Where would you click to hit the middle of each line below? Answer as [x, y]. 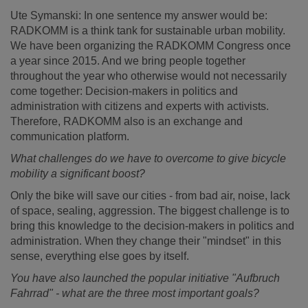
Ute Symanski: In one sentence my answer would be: [139, 15]
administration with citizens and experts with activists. [140, 106]
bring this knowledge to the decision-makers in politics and [152, 226]
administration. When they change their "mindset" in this [146, 241]
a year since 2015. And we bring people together [128, 61]
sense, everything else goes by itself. [100, 256]
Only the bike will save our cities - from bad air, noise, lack [150, 196]
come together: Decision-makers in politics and [124, 91]
